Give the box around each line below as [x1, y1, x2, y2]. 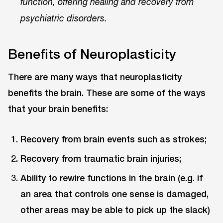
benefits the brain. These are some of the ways [8, 87, 206, 99]
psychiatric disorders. [20, 13, 108, 24]
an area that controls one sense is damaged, [20, 188, 209, 200]
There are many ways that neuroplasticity [8, 71, 182, 83]
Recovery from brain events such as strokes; [20, 133, 207, 145]
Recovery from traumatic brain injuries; [20, 153, 182, 164]
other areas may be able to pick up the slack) [20, 204, 211, 216]
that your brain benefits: [8, 103, 108, 114]
